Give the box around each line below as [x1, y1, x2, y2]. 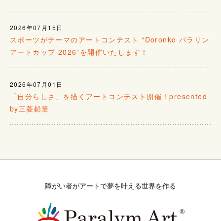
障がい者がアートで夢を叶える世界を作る [45, 181, 176, 191]
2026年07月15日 [10, 23, 63, 32]
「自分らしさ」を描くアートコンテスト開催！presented [10, 91, 208, 102]
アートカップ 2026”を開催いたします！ [10, 47, 148, 57]
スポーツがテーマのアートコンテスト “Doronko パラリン [10, 35, 210, 45]
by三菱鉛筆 [10, 104, 49, 114]
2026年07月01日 [10, 80, 63, 89]
